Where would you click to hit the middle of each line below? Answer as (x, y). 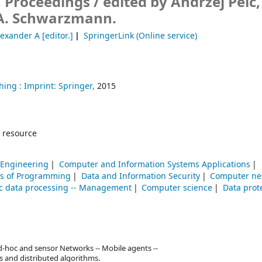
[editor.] (57, 36)
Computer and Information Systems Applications (154, 165)
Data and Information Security (140, 177)
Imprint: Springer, (59, 87)
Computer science (177, 188)
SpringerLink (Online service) (140, 36)
